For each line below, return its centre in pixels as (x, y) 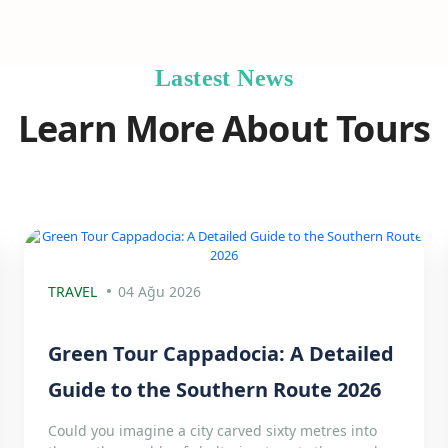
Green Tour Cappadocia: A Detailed (220, 353)
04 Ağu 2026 (159, 291)
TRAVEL (72, 291)
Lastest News (224, 78)
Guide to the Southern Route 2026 (214, 389)
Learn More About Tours (224, 128)
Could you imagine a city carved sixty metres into (212, 430)
